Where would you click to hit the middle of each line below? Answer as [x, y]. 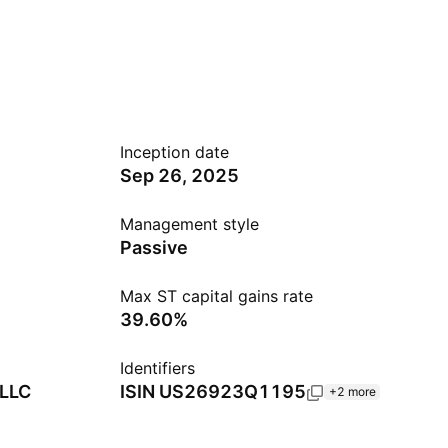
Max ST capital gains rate [216, 296]
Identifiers [157, 368]
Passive [154, 247]
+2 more [352, 391]
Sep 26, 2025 [179, 175]
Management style [189, 224]
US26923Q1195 [232, 391]
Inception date [174, 152]
